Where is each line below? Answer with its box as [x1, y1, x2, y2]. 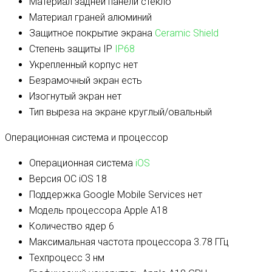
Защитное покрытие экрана [29, 27, 155, 39]
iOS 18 [76, 173, 107, 185]
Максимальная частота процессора [29, 236, 191, 248]
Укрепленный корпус [29, 59, 121, 71]
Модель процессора [29, 205, 121, 217]
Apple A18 [121, 205, 168, 217]
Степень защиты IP [29, 43, 115, 55]
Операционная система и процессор [5, 132, 168, 144]
